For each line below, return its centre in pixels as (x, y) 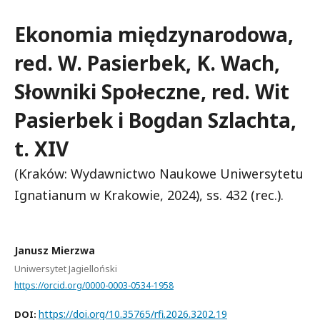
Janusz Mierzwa (55, 250)
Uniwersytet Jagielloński (66, 269)
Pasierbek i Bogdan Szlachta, (155, 120)
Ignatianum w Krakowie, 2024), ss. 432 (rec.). (149, 195)
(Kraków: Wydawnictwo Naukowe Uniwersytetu (159, 174)
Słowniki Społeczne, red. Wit (152, 91)
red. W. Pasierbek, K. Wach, (147, 63)
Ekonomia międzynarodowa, (154, 34)
